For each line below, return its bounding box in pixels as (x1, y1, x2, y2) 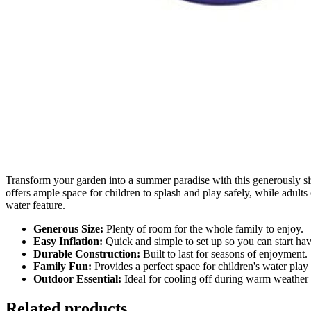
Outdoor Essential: (33, 272, 121, 285)
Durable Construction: (33, 247, 140, 260)
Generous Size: (33, 222, 103, 235)
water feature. (6, 199, 65, 211)
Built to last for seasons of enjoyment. (140, 247, 308, 260)
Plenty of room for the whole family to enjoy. (103, 222, 303, 235)
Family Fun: (33, 260, 92, 272)
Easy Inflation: (33, 235, 103, 247)
